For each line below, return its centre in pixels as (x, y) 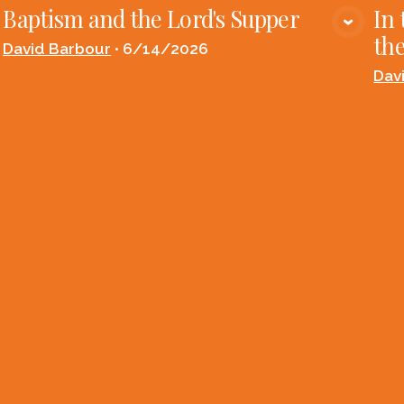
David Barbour (57, 49)
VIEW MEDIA (188, 36)
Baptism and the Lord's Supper (151, 18)
